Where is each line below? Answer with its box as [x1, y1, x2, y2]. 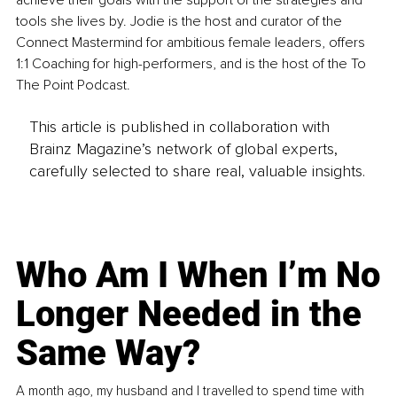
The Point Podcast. [16, 76, 130, 95]
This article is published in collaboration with [28, 116, 330, 136]
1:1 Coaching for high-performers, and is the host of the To [16, 55, 370, 74]
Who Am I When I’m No [16, 253, 381, 296]
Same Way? [16, 331, 201, 374]
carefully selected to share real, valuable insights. [28, 160, 365, 181]
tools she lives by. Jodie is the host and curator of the [16, 12, 346, 31]
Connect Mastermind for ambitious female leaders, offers [16, 34, 369, 52]
